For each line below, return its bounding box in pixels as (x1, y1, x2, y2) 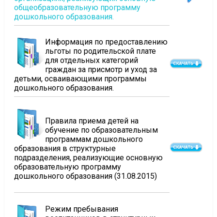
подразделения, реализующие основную (14, 153, 163, 162)
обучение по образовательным (45, 125, 158, 135)
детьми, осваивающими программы (14, 74, 147, 83)
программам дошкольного (45, 135, 143, 144)
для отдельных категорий (45, 56, 138, 65)
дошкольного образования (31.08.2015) (14, 171, 157, 181)
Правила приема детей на (45, 116, 139, 125)
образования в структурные (14, 144, 116, 153)
